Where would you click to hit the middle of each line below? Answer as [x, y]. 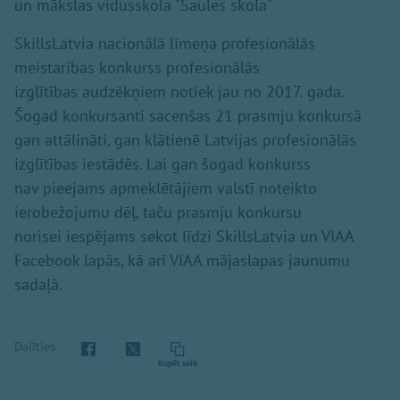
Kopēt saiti [178, 362]
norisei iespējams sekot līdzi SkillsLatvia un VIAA [184, 236]
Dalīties [35, 347]
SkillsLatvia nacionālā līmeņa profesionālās [165, 43]
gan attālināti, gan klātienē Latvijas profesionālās [185, 139]
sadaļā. [38, 284]
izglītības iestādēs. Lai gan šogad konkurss [162, 163]
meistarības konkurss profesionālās [137, 67]
